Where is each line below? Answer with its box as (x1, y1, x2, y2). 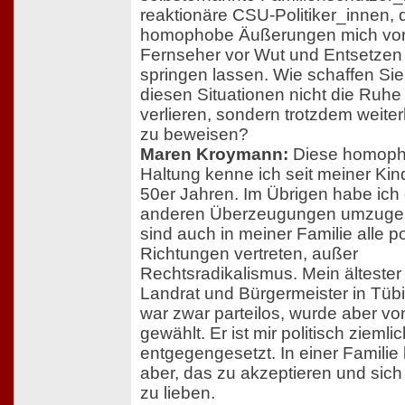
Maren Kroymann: (140, 144, 288, 164)
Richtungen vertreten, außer (140, 243, 358, 263)
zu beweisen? (140, 124, 249, 144)
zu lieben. (140, 382, 215, 402)
